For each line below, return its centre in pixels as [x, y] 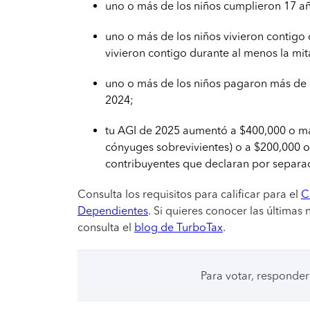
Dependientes [113, 211]
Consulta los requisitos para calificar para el [189, 194]
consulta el [106, 227]
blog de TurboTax [179, 227]
